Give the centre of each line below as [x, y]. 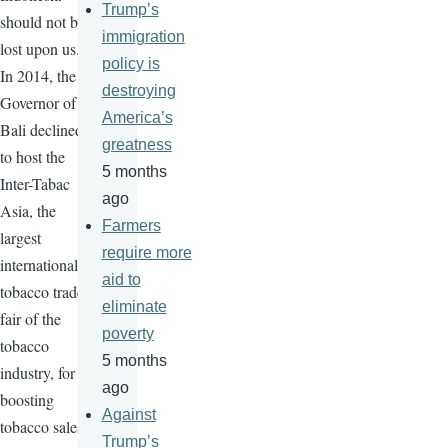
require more [146, 253]
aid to [121, 280]
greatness [136, 145]
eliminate [134, 307]
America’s [137, 118]
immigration [143, 37]
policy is [130, 64]
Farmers [131, 226]
